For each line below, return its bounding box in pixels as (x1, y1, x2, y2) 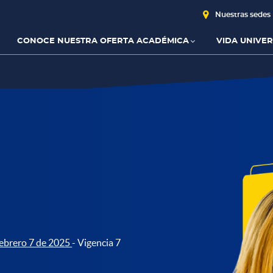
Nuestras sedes (214, 10, 271, 18)
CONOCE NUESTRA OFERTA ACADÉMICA (16, 37, 189, 45)
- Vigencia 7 (72, 237, 121, 248)
